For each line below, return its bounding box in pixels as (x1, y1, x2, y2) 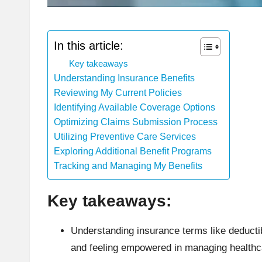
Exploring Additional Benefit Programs (54, 145, 212, 156)
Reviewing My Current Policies (54, 87, 182, 98)
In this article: (54, 39, 123, 52)
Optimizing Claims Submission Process (54, 116, 218, 127)
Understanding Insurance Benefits (54, 72, 195, 83)
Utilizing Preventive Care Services (54, 130, 196, 142)
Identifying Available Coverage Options (54, 101, 215, 112)
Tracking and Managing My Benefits (54, 160, 202, 171)
